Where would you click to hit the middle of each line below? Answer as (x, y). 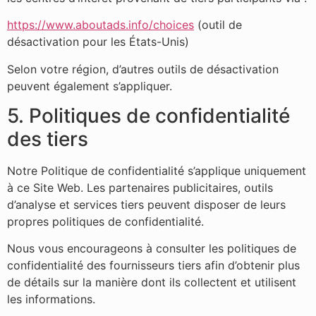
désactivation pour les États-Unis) (98, 42)
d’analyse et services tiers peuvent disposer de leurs (146, 204)
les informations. (51, 299)
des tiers (48, 139)
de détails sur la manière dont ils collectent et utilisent (152, 282)
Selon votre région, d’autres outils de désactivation (143, 69)
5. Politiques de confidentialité (148, 115)
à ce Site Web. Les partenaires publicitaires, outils (140, 187)
